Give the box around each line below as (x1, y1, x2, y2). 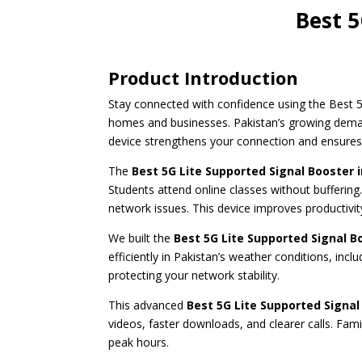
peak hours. (108, 335, 170, 351)
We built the (108, 230, 175, 246)
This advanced (108, 297, 187, 314)
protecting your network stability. (108, 267, 280, 284)
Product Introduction (108, 65, 299, 90)
